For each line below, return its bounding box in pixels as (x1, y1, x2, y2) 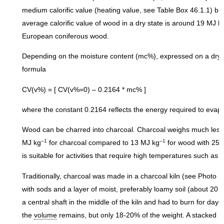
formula (22, 65, 46, 73)
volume (34, 210, 57, 219)
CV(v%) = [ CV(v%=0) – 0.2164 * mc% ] (22, 85, 146, 93)
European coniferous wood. (22, 31, 109, 40)
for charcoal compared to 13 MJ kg (47, 138, 159, 147)
